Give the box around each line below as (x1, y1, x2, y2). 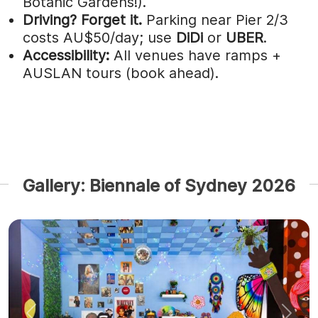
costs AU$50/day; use (23, 28, 176, 46)
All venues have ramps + (109, 46, 281, 64)
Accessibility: (23, 46, 109, 64)
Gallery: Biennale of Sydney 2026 (23, 175, 295, 196)
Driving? (23, 11, 77, 28)
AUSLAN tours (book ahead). (23, 64, 219, 82)
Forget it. (81, 11, 142, 28)
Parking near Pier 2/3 (142, 11, 288, 28)
